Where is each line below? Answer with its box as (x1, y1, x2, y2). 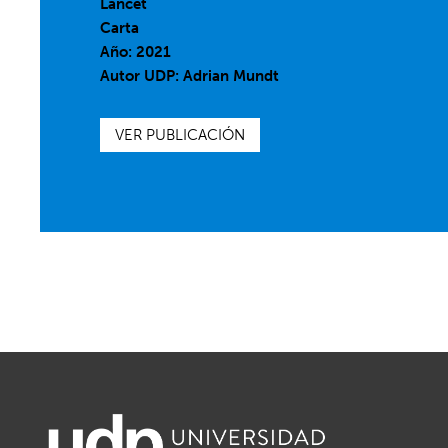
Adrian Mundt (183, 67, 280, 85)
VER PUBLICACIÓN (115, 126, 246, 144)
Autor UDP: (100, 67, 184, 85)
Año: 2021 (100, 43, 172, 61)
